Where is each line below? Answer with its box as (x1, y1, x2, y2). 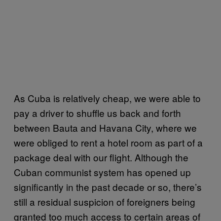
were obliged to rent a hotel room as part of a (14, 135, 203, 149)
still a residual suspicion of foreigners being (14, 194, 195, 208)
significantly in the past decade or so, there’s (14, 180, 202, 193)
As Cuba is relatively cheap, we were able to (14, 91, 201, 105)
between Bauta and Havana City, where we (14, 120, 197, 134)
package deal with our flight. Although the (14, 150, 188, 164)
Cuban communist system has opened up (14, 165, 191, 179)
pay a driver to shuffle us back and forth (14, 106, 181, 119)
